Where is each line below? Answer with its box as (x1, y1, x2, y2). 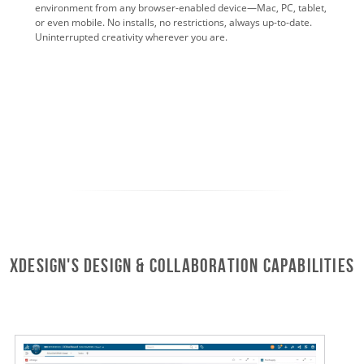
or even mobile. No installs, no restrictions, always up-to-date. (35, 15, 312, 29)
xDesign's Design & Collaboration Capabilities (9, 254, 354, 276)
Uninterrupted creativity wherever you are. (35, 29, 227, 44)
